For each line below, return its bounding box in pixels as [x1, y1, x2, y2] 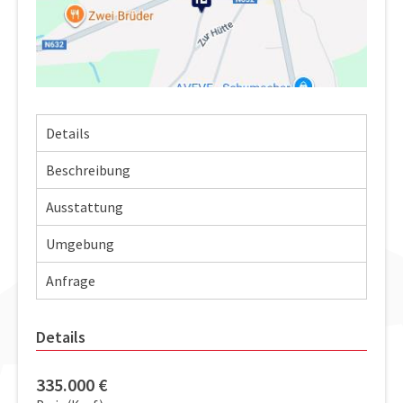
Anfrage [46, 271, 95, 290]
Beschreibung [46, 160, 130, 179]
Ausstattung [46, 197, 123, 216]
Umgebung [46, 234, 114, 253]
